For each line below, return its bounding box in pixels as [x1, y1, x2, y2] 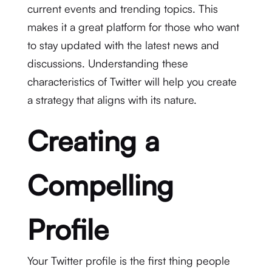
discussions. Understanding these [27, 56, 188, 70]
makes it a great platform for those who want [27, 20, 239, 33]
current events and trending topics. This [27, 2, 218, 15]
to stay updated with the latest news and [27, 38, 219, 52]
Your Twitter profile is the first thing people [27, 254, 230, 267]
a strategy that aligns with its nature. [27, 93, 197, 106]
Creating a [27, 123, 160, 158]
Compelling [27, 168, 174, 202]
